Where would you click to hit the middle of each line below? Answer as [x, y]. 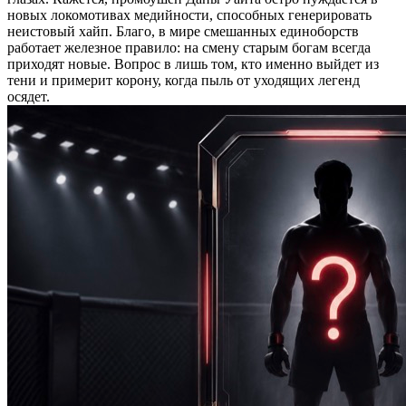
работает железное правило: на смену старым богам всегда [189, 48]
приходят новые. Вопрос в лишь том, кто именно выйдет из [193, 64]
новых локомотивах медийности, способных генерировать [189, 15]
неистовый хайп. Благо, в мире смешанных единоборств [183, 31]
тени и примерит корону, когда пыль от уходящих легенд [184, 80]
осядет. [29, 97]
